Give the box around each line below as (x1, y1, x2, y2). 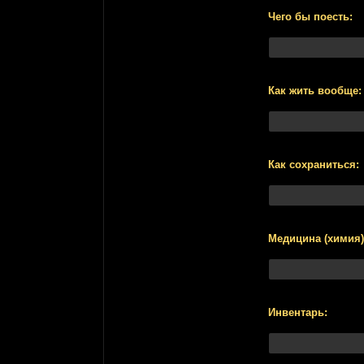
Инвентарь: (268, 306, 327, 318)
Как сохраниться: (268, 158, 359, 171)
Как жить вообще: (268, 84, 362, 97)
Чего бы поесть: (268, 11, 353, 23)
